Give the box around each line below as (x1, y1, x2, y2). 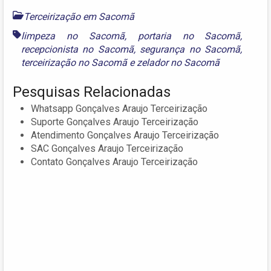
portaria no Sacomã (137, 30, 241, 42)
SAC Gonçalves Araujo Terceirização (31, 143, 183, 155)
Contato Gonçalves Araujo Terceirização (31, 156, 198, 168)
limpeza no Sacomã (21, 30, 125, 42)
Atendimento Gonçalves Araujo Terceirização (31, 129, 219, 142)
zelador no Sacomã (137, 57, 220, 69)
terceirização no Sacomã (21, 57, 127, 69)
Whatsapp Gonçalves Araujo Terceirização (31, 103, 207, 115)
